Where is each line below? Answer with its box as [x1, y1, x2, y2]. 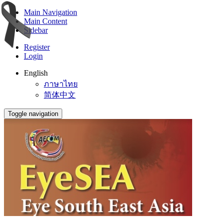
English [24, 69, 48, 77]
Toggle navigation [8, 110, 58, 117]
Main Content [24, 17, 67, 25]
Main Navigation [24, 8, 77, 16]
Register [24, 43, 50, 51]
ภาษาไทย [44, 80, 78, 88]
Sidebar [24, 26, 48, 34]
